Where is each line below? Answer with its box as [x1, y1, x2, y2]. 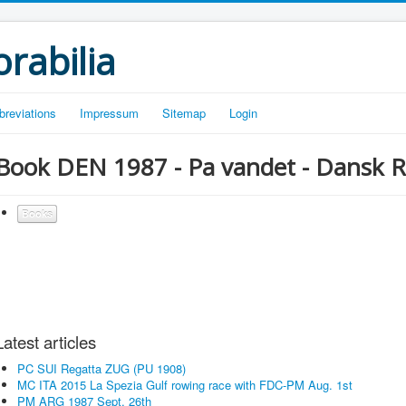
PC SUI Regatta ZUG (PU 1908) [17, 360, 186, 377]
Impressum [80, 104, 139, 121]
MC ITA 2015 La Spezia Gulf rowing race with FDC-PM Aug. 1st [17, 376, 353, 393]
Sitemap [162, 104, 206, 121]
